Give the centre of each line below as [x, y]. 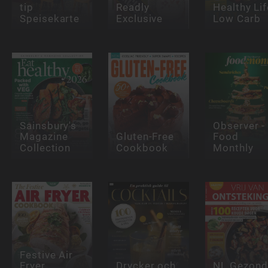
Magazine [44, 137]
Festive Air [46, 255]
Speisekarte [50, 18]
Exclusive [140, 18]
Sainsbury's [48, 126]
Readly [133, 7]
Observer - [239, 126]
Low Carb [237, 18]
